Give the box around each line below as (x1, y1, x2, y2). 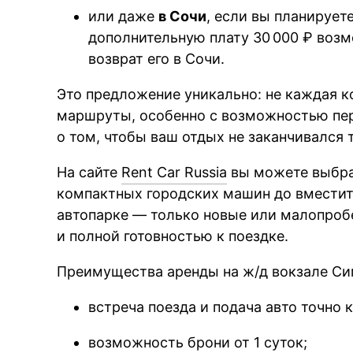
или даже (88, 7, 159, 24)
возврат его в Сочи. (88, 50, 225, 67)
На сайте (57, 163, 122, 180)
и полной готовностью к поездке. (57, 227, 289, 244)
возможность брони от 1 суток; (88, 333, 308, 351)
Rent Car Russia (121, 163, 228, 180)
